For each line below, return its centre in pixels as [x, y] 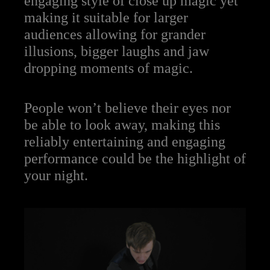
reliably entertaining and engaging [125, 142]
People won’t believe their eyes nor [127, 108]
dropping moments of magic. [108, 68]
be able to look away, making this [122, 125]
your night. [56, 176]
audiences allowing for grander [115, 35]
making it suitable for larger [106, 18]
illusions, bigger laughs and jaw [117, 52]
